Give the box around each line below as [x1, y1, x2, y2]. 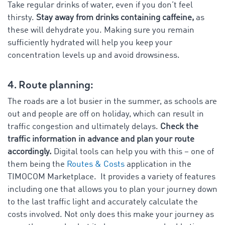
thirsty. [8, 13, 36, 22]
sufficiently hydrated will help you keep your [8, 38, 172, 47]
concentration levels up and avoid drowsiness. [8, 51, 180, 60]
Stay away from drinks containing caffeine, [36, 13, 194, 22]
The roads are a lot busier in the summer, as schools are [8, 97, 217, 106]
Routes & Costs [67, 160, 125, 169]
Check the [160, 122, 198, 131]
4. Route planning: [8, 78, 93, 92]
